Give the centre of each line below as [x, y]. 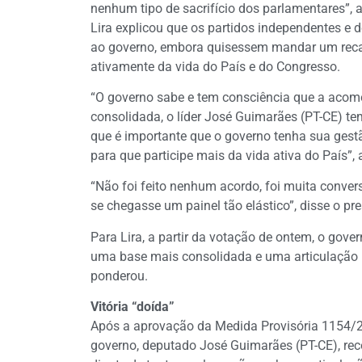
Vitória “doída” [133, 307]
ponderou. [119, 276]
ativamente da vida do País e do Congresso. [215, 66]
